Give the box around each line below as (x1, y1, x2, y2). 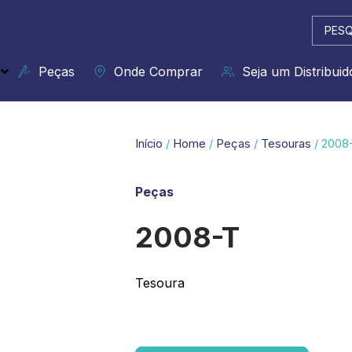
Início (135, 137, 163, 151)
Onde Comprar (106, 64, 203, 79)
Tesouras (261, 137, 311, 151)
